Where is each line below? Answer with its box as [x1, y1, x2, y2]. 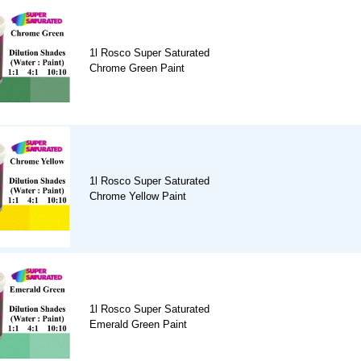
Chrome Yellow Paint [89, 190, 186, 203]
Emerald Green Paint [89, 318, 187, 331]
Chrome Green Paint [89, 62, 185, 75]
